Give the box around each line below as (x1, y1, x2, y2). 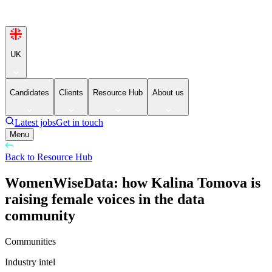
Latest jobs (15, 117, 56, 128)
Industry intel (5, 257, 55, 268)
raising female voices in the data (5, 191, 205, 208)
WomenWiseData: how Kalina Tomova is (5, 175, 260, 191)
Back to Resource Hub (5, 152, 92, 163)
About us (152, 87, 184, 97)
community (5, 208, 75, 224)
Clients (59, 87, 83, 97)
